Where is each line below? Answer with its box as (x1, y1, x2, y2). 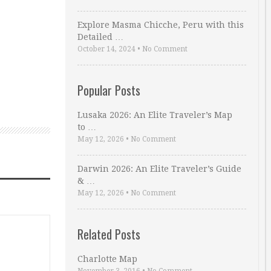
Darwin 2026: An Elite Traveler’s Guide (77, 164, 241, 174)
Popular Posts (77, 81, 140, 99)
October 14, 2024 (77, 45, 135, 53)
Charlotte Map (77, 254, 137, 264)
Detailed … (77, 32, 123, 42)
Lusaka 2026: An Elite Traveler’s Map (77, 110, 232, 120)
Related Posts (77, 225, 140, 243)
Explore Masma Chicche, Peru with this (77, 20, 244, 30)
